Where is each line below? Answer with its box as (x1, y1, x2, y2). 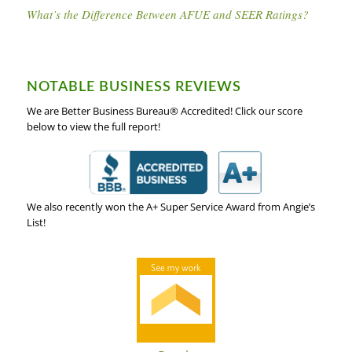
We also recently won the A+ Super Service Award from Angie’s (26, 199, 315, 214)
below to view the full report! (26, 119, 160, 134)
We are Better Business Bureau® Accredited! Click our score (26, 103, 302, 118)
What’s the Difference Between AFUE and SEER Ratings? (26, 5, 309, 22)
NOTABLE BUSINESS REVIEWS (26, 79, 241, 94)
